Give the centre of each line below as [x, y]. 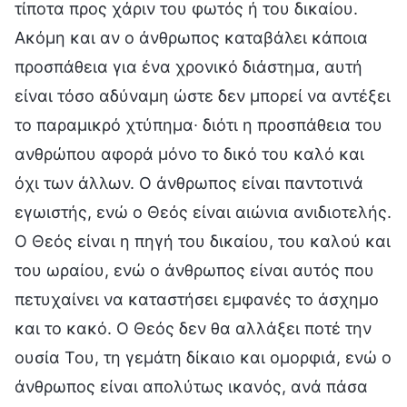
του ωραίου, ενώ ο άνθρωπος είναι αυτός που [194, 270]
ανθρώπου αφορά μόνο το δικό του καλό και [189, 154]
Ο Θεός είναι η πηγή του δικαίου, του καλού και [203, 241]
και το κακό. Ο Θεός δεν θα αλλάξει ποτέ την [193, 328]
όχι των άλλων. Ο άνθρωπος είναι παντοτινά [189, 183]
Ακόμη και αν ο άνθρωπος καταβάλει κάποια [191, 37]
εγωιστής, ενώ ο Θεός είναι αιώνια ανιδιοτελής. [203, 212]
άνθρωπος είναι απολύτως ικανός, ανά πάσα [191, 386]
